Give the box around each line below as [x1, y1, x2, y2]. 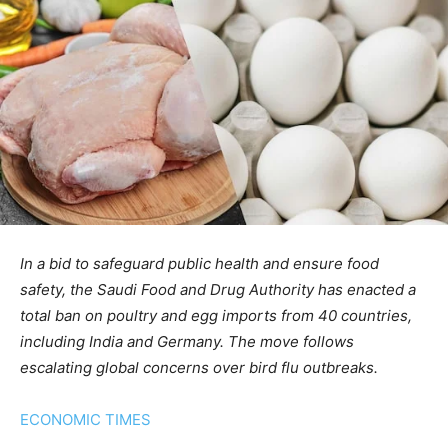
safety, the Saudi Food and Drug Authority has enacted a [20, 280, 416, 300]
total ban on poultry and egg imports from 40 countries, [20, 306, 412, 326]
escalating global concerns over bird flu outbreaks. [20, 358, 378, 378]
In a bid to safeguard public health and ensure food [20, 254, 379, 274]
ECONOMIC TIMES [20, 410, 151, 430]
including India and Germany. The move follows [20, 332, 354, 352]
